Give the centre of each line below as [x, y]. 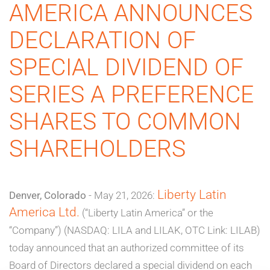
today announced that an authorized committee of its [127, 247]
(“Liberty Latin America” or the [146, 212]
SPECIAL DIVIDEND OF [126, 67]
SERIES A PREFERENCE [131, 94]
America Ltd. [44, 212]
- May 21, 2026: [122, 195]
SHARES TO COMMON [125, 121]
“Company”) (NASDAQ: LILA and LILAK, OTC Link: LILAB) [135, 230]
